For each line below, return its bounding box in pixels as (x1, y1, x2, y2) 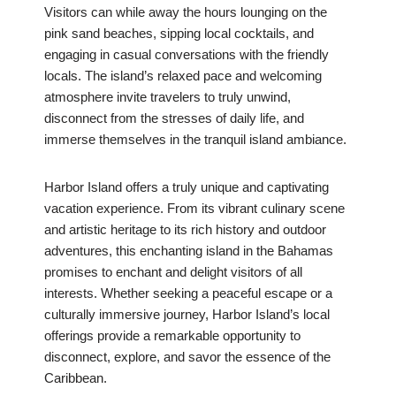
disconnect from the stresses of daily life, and (44, 110, 304, 126)
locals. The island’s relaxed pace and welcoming (44, 68, 322, 84)
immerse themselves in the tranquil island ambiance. (44, 132, 346, 148)
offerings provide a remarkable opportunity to (44, 328, 301, 344)
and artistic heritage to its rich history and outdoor (44, 222, 326, 238)
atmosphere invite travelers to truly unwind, (44, 89, 291, 105)
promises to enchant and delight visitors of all (44, 264, 302, 280)
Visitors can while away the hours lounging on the (44, 4, 327, 20)
